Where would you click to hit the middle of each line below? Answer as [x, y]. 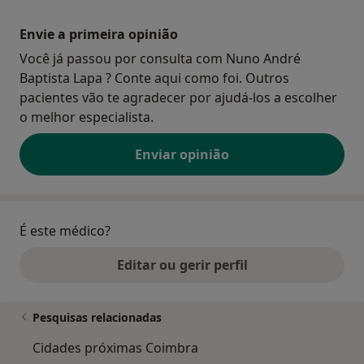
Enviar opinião [182, 155]
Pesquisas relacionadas [97, 318]
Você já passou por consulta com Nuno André [160, 59]
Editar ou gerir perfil [182, 265]
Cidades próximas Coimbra [115, 348]
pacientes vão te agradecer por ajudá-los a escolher [178, 98]
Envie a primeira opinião [99, 35]
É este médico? [65, 231]
